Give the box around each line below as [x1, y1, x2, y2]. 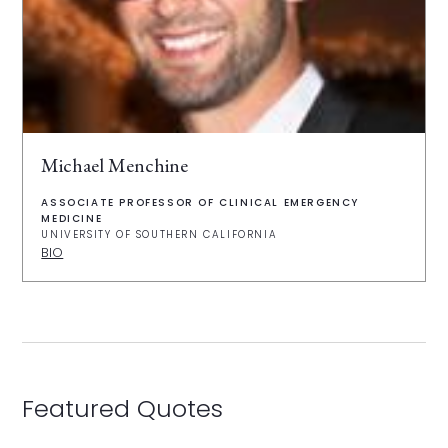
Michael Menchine [41, 151, 189, 178]
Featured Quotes [22, 391, 224, 425]
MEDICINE [41, 210, 103, 226]
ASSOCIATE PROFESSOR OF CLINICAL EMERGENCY [41, 194, 359, 210]
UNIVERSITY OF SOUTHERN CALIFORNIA [41, 226, 278, 242]
